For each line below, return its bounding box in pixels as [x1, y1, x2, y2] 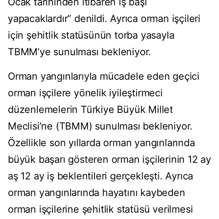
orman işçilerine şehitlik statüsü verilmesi [8, 203, 193, 216]
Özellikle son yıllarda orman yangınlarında [8, 137, 195, 149]
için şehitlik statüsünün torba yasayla [8, 29, 175, 42]
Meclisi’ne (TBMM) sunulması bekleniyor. [8, 120, 193, 132]
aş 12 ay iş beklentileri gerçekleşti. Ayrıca [8, 170, 194, 182]
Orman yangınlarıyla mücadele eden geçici [8, 70, 199, 83]
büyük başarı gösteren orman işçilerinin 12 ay [8, 153, 211, 166]
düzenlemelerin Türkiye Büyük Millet [8, 104, 173, 116]
